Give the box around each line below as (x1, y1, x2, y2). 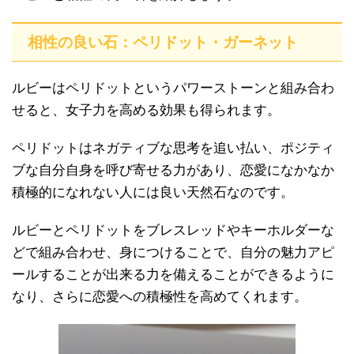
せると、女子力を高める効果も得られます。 (12, 102, 281, 118)
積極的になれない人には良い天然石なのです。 (12, 184, 294, 200)
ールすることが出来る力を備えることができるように (12, 266, 334, 282)
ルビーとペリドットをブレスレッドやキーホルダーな (12, 222, 334, 238)
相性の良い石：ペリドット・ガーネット (28, 33, 298, 51)
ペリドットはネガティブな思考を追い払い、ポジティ (12, 140, 334, 156)
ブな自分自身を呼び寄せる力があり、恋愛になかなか (12, 162, 334, 178)
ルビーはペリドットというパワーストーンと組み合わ (12, 80, 334, 96)
